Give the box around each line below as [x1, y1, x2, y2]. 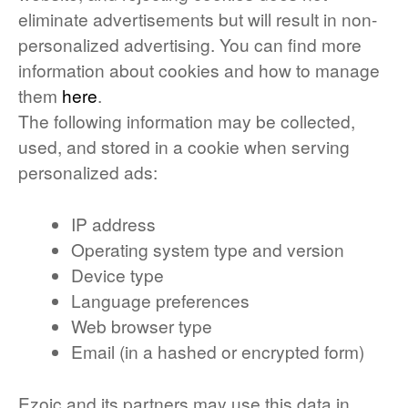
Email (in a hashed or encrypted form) [70, 338, 364, 363]
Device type [70, 261, 164, 287]
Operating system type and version [70, 236, 344, 261]
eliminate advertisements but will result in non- [18, 6, 377, 31]
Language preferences [70, 287, 250, 312]
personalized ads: [18, 159, 158, 184]
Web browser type [70, 312, 212, 338]
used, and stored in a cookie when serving [18, 134, 350, 158]
